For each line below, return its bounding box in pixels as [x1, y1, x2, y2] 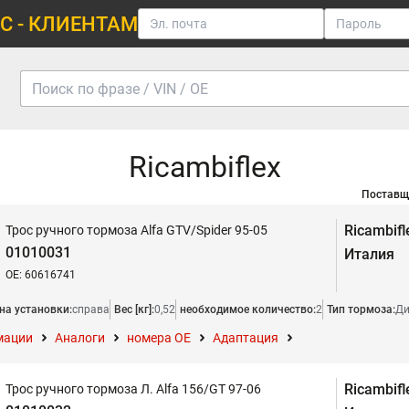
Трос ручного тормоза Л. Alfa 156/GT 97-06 [5, 382, 261, 396]
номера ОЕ [127, 330, 191, 345]
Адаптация [213, 330, 278, 345]
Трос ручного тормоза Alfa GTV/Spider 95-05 [5, 223, 267, 237]
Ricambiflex [128, 150, 281, 184]
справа [72, 303, 110, 316]
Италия [344, 246, 394, 263]
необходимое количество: [180, 303, 316, 316]
